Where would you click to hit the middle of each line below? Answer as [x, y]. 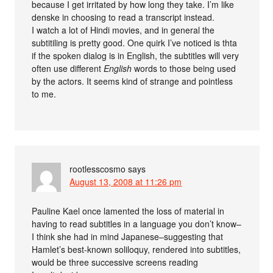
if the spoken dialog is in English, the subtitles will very [136, 56]
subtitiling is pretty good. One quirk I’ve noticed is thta [135, 43]
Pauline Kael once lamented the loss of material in [128, 211]
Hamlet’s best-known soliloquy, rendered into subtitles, [136, 250]
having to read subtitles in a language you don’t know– [137, 224]
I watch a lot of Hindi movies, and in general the [123, 30]
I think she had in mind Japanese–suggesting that [128, 237]
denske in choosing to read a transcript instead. [123, 17]
